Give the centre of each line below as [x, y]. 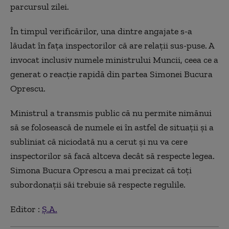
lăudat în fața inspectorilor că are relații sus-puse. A [112, 45]
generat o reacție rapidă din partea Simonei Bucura [111, 74]
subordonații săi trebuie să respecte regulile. [98, 184]
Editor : [26, 209]
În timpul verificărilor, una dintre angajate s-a [101, 31]
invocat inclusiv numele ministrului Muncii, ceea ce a [114, 60]
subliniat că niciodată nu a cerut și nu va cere [99, 141]
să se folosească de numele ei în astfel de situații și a [112, 127]
